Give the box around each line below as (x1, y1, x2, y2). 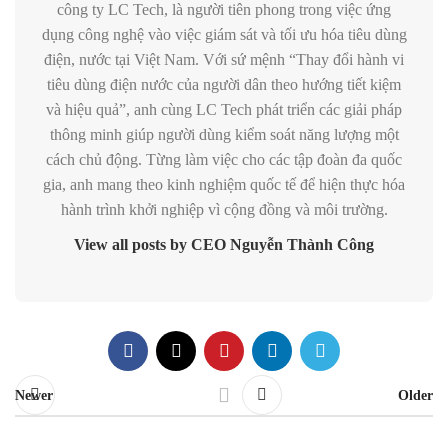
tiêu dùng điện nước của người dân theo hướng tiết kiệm (47, 76, 401, 93)
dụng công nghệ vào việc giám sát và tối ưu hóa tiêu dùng (41, 26, 407, 43)
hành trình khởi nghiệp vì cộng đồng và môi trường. (60, 201, 388, 218)
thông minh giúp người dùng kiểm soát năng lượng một (49, 126, 399, 143)
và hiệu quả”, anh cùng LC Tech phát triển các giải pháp (46, 101, 402, 118)
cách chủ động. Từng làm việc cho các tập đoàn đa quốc (46, 151, 402, 168)
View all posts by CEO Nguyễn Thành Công (74, 236, 374, 253)
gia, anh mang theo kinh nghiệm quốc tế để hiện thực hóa (43, 176, 405, 193)
